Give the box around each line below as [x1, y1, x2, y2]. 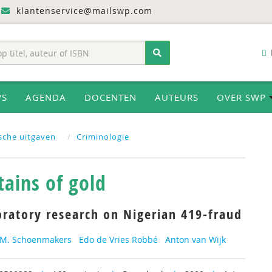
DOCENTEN [84, 91, 137, 103]
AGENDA [25, 91, 66, 103]
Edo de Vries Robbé [78, 234, 158, 245]
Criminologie [76, 131, 129, 142]
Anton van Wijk [165, 234, 226, 245]
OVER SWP [217, 91, 269, 103]
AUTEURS [155, 91, 199, 103]
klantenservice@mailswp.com [13, 5, 152, 16]
